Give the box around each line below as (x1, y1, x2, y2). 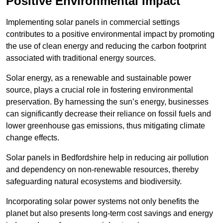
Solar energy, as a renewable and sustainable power (6, 74, 191, 83)
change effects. (6, 133, 59, 142)
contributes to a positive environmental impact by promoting (6, 30, 215, 39)
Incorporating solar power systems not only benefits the (6, 197, 199, 206)
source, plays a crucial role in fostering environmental (6, 86, 193, 95)
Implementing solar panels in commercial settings (6, 18, 180, 27)
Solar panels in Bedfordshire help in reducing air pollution (6, 153, 209, 162)
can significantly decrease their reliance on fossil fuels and (6, 110, 211, 118)
